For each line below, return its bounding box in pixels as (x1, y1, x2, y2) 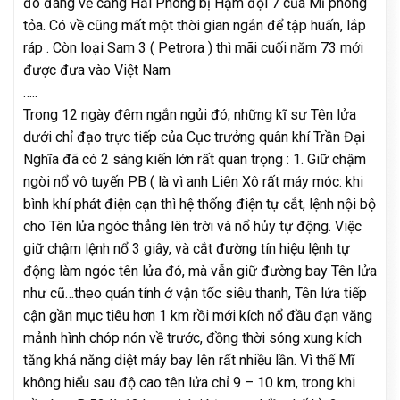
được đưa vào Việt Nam (23, 61, 171, 79)
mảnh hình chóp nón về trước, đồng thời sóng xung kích (23, 329, 362, 346)
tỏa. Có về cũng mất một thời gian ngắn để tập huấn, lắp (23, 16, 366, 34)
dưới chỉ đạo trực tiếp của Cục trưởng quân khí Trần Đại (23, 128, 365, 146)
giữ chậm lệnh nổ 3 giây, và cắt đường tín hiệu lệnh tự (23, 239, 350, 257)
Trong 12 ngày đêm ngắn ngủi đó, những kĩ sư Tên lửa (23, 105, 356, 123)
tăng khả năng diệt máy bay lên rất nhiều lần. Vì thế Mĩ (23, 351, 354, 369)
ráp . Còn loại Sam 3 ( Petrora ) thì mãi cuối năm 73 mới (23, 38, 363, 56)
